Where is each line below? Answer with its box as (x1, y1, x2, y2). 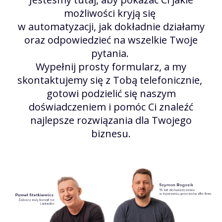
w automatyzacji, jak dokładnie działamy (17, 20, 205, 34)
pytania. (91, 47, 131, 60)
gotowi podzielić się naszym (46, 87, 176, 101)
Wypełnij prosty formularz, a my (36, 60, 186, 74)
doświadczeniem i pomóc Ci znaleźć (29, 100, 193, 114)
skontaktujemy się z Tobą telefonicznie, (17, 73, 205, 87)
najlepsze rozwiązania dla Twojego (30, 113, 192, 127)
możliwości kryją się (64, 6, 158, 20)
